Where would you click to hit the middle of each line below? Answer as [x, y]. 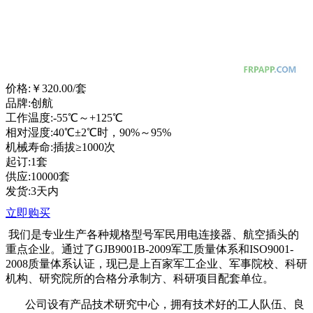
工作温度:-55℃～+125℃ [64, 118]
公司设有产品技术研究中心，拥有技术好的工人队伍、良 [155, 304]
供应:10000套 [38, 176]
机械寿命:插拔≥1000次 [60, 147]
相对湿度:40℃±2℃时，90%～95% [88, 132]
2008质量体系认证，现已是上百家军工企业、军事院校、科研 [156, 264]
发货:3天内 [32, 191]
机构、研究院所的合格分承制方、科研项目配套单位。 [140, 278]
